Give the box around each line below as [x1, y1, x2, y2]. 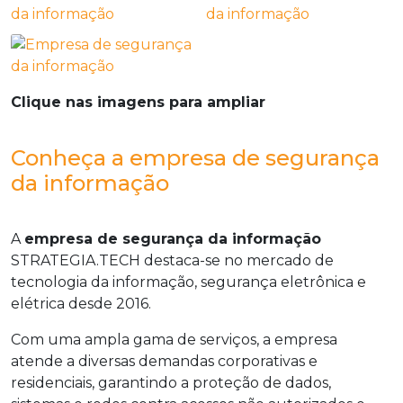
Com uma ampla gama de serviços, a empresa [11, 331, 337, 348]
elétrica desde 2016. [11, 295, 151, 312]
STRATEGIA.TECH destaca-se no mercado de [11, 252, 334, 269]
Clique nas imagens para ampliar [11, 94, 265, 111]
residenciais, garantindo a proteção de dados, [11, 374, 331, 391]
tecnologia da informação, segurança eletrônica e [11, 273, 366, 291]
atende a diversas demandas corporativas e [11, 353, 318, 370]
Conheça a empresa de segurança [11, 145, 380, 171]
